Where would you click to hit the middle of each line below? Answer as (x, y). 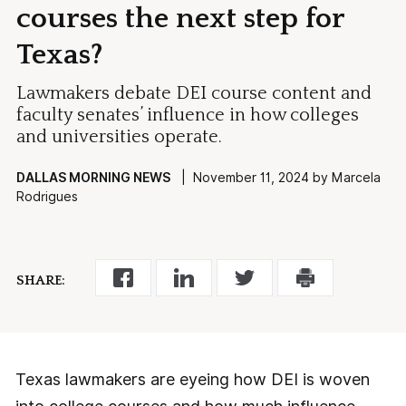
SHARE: (41, 280)
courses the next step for (181, 18)
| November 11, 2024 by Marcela (276, 177)
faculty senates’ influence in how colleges (188, 115)
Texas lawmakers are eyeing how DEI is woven (192, 380)
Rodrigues (48, 196)
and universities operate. (120, 136)
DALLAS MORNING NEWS (94, 177)
